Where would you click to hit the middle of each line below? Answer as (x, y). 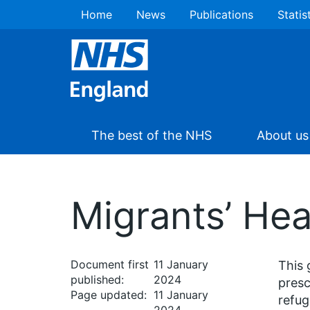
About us (283, 135)
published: (97, 280)
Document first (110, 264)
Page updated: (109, 295)
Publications (221, 15)
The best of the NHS (152, 135)
